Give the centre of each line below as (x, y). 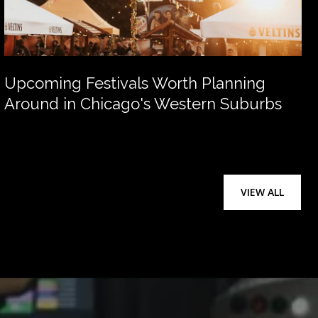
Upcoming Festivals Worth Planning (135, 83)
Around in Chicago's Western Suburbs (143, 104)
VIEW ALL (262, 192)
